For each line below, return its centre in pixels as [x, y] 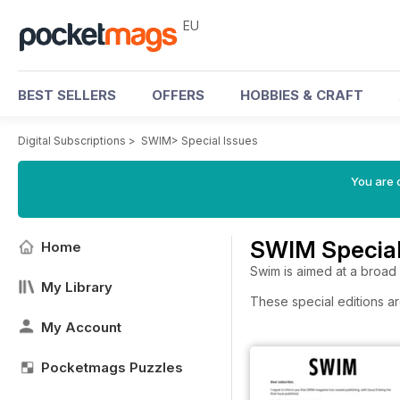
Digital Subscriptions [72, 141]
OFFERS [178, 95]
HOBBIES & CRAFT [302, 95]
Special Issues [220, 141]
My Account [81, 327]
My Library [77, 287]
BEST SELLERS [67, 95]
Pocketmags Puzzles [112, 367]
